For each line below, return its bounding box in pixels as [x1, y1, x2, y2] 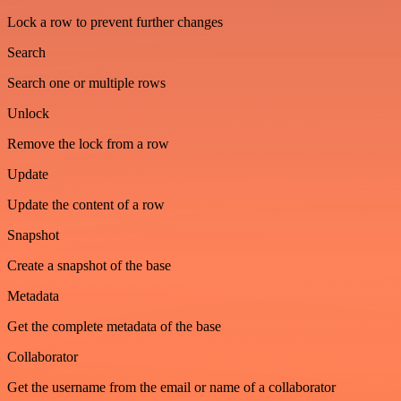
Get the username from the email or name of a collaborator [7, 379, 336, 395]
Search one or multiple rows [7, 74, 166, 90]
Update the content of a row [7, 196, 165, 212]
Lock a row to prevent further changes [7, 13, 223, 30]
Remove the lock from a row [7, 135, 169, 151]
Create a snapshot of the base [7, 257, 171, 273]
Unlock [7, 105, 49, 121]
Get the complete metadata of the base [7, 318, 221, 334]
